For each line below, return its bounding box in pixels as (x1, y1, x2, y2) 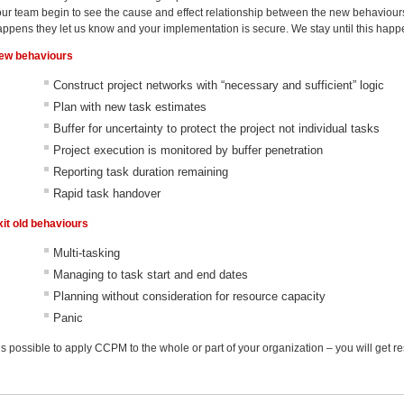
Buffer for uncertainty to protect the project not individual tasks (53, 122, 381, 135)
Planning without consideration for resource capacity (53, 289, 326, 303)
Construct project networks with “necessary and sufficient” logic (53, 78, 385, 92)
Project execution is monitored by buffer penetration (53, 143, 324, 157)
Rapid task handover (53, 187, 165, 200)
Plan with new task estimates (53, 100, 207, 114)
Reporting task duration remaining (53, 165, 229, 179)
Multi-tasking (53, 246, 121, 260)
